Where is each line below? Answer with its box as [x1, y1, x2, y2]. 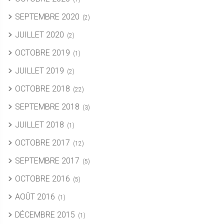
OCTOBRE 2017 [15, 138, 70, 148]
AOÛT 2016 [15, 192, 55, 202]
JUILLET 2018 [15, 120, 64, 130]
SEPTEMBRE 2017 [15, 156, 79, 166]
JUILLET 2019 [15, 66, 64, 76]
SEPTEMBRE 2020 [15, 12, 79, 22]
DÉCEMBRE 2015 [15, 210, 75, 220]
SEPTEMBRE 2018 [15, 102, 79, 112]
